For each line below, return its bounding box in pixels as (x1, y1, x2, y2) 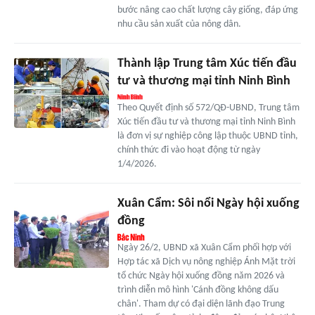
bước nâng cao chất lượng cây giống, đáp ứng (117, 4, 298, 15)
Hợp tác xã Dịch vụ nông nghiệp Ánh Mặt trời (117, 256, 295, 267)
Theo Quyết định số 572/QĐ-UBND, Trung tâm (117, 102, 300, 113)
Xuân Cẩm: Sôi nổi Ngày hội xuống (117, 196, 300, 210)
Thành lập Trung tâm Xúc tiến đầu (117, 56, 297, 70)
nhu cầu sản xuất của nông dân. (117, 18, 241, 30)
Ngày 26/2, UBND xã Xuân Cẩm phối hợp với (117, 242, 291, 253)
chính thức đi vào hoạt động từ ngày (117, 144, 260, 155)
